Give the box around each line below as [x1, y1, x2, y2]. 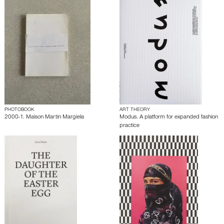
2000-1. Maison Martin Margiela [4, 114, 84, 121]
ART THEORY [119, 107, 150, 113]
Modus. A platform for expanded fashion [119, 114, 218, 121]
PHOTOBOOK [4, 107, 34, 113]
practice [119, 123, 139, 129]
